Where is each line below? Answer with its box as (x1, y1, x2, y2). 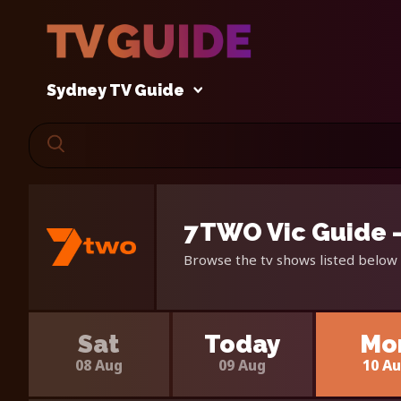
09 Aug (218, 354, 267, 375)
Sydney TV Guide (47, 81, 184, 100)
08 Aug (74, 354, 123, 375)
